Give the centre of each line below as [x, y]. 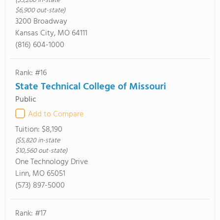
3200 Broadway [41, 22]
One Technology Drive [52, 162]
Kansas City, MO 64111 [51, 33]
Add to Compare [56, 114]
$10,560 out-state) [41, 151]
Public [26, 100]
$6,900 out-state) [40, 11]
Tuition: [28, 130]
